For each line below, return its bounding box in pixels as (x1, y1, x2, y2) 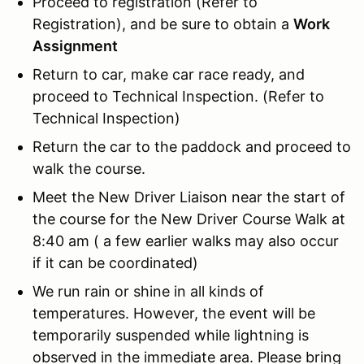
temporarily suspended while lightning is (32, 326, 309, 344)
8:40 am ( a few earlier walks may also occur (32, 232, 339, 249)
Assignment (32, 37, 118, 54)
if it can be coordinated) (32, 253, 198, 271)
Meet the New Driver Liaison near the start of (32, 188, 345, 206)
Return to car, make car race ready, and (32, 65, 305, 83)
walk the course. (32, 159, 145, 177)
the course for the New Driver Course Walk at (32, 210, 345, 227)
